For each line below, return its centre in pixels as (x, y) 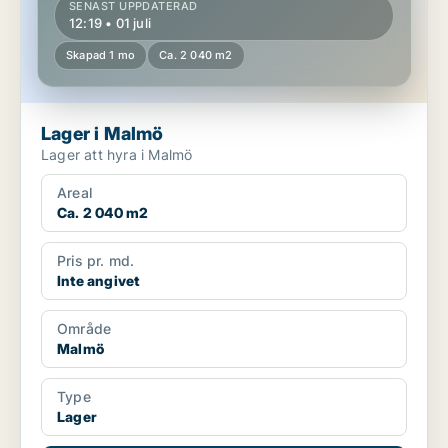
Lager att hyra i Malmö (117, 155)
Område (84, 329)
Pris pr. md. (96, 261)
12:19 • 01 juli (110, 23)
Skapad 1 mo (101, 55)
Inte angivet (98, 281)
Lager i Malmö (102, 134)
